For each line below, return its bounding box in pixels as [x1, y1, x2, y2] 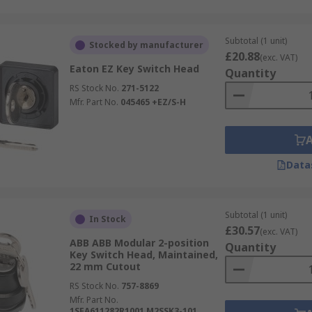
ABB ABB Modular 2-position [69, 236, 209, 249]
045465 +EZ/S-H [120, 96, 186, 108]
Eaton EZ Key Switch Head [69, 62, 199, 75]
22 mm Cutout [69, 260, 141, 273]
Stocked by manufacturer [88, 39, 203, 51]
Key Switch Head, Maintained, [69, 248, 218, 261]
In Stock [88, 213, 126, 225]
